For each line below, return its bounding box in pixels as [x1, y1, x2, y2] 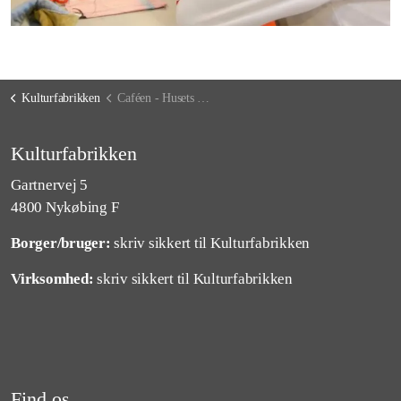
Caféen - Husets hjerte [117, 91, 198, 105]
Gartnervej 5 [11, 176, 88, 193]
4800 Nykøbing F [11, 199, 119, 216]
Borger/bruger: [11, 235, 111, 252]
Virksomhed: [11, 270, 94, 287]
